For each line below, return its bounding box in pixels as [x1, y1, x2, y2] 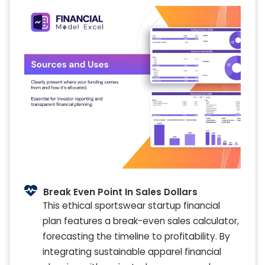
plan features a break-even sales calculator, [43, 214, 239, 227]
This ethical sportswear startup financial [43, 199, 220, 212]
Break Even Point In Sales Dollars [43, 185, 198, 198]
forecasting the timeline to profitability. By [43, 230, 230, 243]
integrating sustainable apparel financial [43, 245, 221, 258]
